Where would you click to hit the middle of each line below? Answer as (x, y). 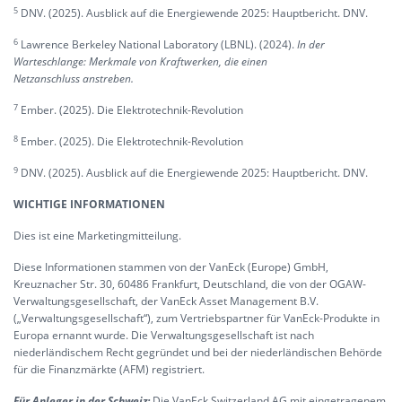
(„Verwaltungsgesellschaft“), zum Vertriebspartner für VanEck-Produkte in (197, 319)
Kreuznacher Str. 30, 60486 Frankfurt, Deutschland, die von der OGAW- (190, 284)
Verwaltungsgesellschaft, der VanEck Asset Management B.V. (166, 301)
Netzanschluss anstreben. (74, 79)
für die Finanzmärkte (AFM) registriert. (109, 370)
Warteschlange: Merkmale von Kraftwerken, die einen (140, 62)
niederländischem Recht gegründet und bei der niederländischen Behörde (198, 353)
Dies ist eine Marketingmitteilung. (97, 236)
